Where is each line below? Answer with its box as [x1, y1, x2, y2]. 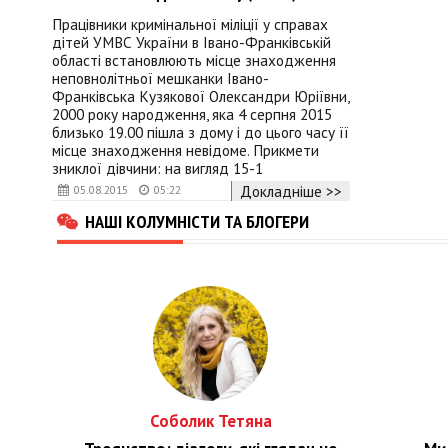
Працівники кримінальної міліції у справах [52, 14, 328, 35]
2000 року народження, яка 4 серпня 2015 [52, 104, 332, 125]
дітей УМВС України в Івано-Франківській [52, 32, 331, 53]
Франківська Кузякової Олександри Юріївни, [52, 86, 349, 107]
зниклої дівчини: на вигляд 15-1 [52, 158, 263, 179]
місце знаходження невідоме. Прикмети [52, 140, 319, 161]
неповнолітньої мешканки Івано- [52, 68, 269, 89]
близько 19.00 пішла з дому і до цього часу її [52, 122, 349, 143]
